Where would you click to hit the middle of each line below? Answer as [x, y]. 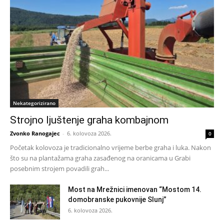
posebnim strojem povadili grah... [59, 169]
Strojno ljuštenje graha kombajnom [89, 120]
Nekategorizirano [34, 103]
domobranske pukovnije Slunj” [117, 200]
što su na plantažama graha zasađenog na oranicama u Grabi [100, 158]
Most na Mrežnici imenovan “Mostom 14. [135, 190]
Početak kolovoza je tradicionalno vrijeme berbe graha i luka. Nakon [110, 148]
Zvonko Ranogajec [35, 133]
